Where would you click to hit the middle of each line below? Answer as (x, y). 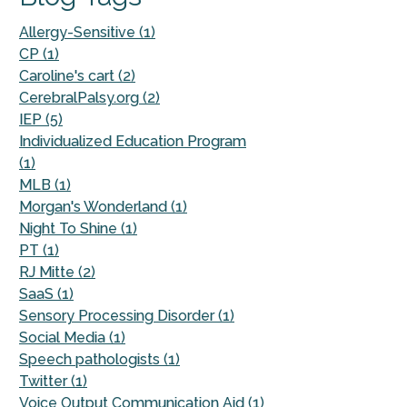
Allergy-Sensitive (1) (87, 33)
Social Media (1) (72, 338)
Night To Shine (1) (78, 229)
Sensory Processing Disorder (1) (127, 316)
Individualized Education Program (133, 142)
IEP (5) (41, 120)
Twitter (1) (53, 382)
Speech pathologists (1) (99, 360)
